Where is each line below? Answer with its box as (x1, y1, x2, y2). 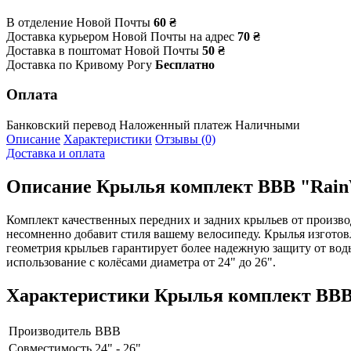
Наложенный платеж (119, 118, 232, 132)
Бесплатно (155, 57, 215, 71)
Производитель (9, 324, 91, 338)
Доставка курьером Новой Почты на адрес (6, 29, 234, 43)
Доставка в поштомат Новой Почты (6, 43, 199, 57)
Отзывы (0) (155, 132, 215, 147)
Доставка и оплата (6, 147, 105, 161)
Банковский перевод (6, 118, 116, 132)
